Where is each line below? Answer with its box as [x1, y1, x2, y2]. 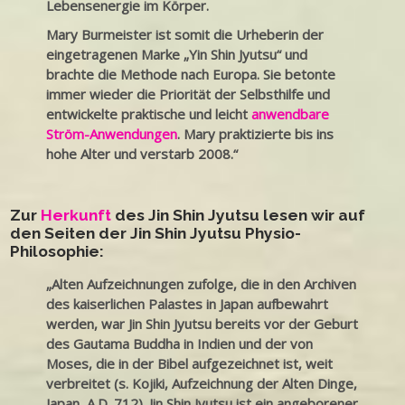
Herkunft [41, 206, 112, 225]
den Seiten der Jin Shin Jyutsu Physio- [10, 224, 302, 243]
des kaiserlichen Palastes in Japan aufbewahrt [46, 295, 329, 314]
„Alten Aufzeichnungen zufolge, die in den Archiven [46, 275, 357, 294]
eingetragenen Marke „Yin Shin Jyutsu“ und [46, 45, 308, 64]
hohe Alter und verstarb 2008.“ [46, 145, 239, 164]
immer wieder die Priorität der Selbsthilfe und [46, 85, 331, 104]
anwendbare [251, 105, 330, 124]
